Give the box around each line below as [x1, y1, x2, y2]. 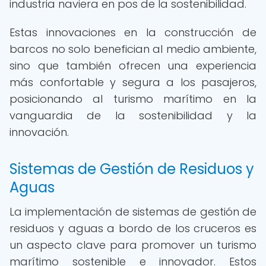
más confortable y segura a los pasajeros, [9, 75, 256, 90]
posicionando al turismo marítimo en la [9, 91, 256, 106]
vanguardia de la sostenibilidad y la [9, 108, 256, 123]
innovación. [9, 125, 69, 140]
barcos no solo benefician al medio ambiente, [9, 42, 256, 56]
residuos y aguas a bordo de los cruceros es [9, 221, 256, 236]
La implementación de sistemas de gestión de [9, 204, 256, 219]
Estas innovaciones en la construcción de [9, 25, 256, 40]
